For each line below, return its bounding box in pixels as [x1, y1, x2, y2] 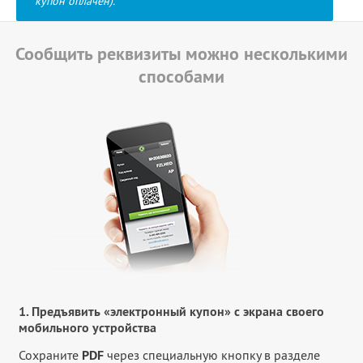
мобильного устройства [19, 319, 156, 336]
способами [139, 65, 224, 88]
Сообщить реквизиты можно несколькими [15, 42, 348, 65]
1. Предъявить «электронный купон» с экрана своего [19, 303, 324, 320]
